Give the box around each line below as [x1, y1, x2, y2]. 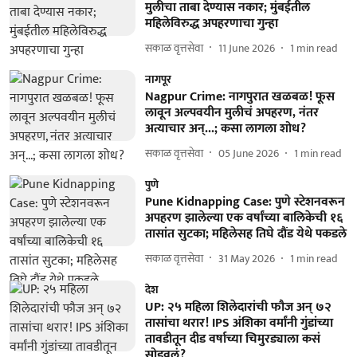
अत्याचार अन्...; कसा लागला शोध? [144, 118, 306, 139]
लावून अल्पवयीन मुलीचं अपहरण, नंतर [144, 102, 319, 124]
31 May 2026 [218, 249, 275, 268]
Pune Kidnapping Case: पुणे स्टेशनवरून [144, 191, 345, 213]
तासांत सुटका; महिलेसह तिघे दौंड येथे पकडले [144, 223, 347, 245]
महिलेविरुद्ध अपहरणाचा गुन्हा [144, 13, 278, 34]
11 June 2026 [218, 38, 275, 57]
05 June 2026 [218, 143, 279, 163]
